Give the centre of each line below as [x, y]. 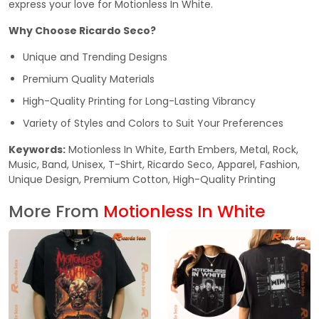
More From [56, 211]
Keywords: [37, 150]
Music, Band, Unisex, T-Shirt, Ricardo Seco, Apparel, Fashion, [154, 164]
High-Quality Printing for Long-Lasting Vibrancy [139, 101]
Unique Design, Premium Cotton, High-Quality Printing [142, 179]
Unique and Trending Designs [95, 57]
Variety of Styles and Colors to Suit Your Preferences [153, 123]
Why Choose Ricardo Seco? [82, 31]
